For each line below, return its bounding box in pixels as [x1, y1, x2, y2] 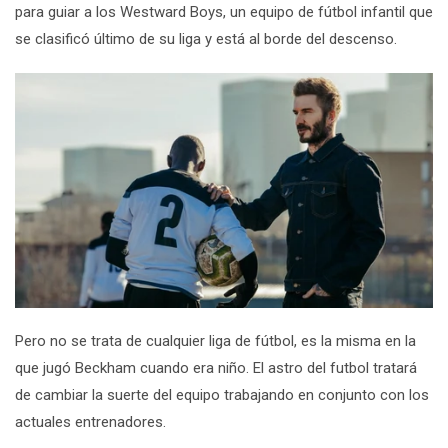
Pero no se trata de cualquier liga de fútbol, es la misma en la [15, 332, 416, 351]
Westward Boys [120, 3, 223, 22]
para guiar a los [15, 3, 120, 22]
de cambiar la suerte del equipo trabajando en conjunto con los [15, 386, 429, 405]
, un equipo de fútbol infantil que [223, 3, 433, 22]
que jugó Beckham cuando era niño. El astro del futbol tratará [15, 359, 417, 378]
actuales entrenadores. [15, 413, 166, 432]
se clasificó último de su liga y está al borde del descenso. [15, 30, 397, 49]
